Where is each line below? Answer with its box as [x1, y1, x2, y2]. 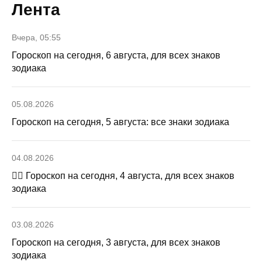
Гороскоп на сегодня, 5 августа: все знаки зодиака [12, 116, 229, 127]
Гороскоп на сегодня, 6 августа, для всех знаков [12, 50, 220, 60]
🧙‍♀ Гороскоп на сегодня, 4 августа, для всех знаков [12, 170, 235, 181]
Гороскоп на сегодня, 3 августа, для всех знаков [12, 237, 220, 247]
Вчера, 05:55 [12, 32, 61, 42]
